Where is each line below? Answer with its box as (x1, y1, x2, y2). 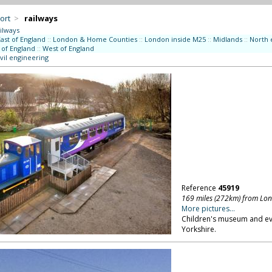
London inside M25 (144, 35, 206, 44)
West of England (42, 44, 94, 53)
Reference (181, 183, 218, 193)
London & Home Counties (52, 35, 137, 44)
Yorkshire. (181, 224, 216, 234)
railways (24, 13, 58, 24)
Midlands (212, 35, 242, 44)
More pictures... (181, 203, 235, 214)
